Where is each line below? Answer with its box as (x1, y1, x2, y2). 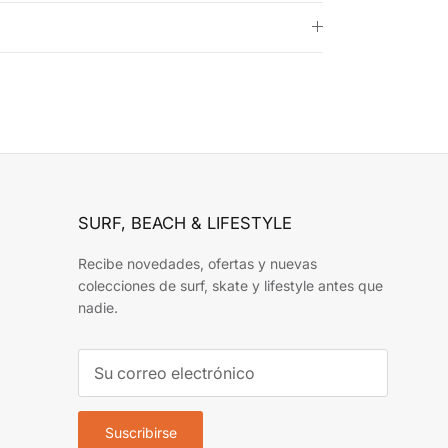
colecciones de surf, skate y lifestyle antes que (78, 276, 383, 294)
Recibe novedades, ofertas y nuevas (78, 254, 317, 272)
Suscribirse (104, 424, 177, 442)
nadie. (78, 298, 118, 316)
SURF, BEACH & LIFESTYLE (78, 212, 292, 233)
